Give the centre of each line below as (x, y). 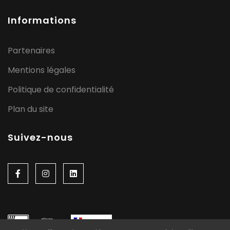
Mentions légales (42, 70)
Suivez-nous (40, 137)
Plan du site (31, 109)
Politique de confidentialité (61, 89)
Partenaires (31, 50)
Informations (42, 20)
